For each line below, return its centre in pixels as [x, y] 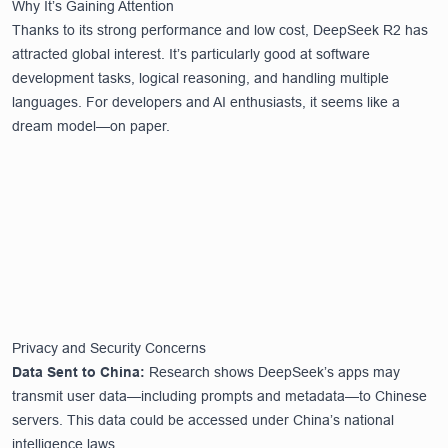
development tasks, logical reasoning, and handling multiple [200, 77]
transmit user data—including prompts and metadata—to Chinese [219, 395]
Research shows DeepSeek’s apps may [272, 371]
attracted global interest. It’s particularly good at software [191, 53]
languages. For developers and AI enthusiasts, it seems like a [206, 101]
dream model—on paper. [91, 125]
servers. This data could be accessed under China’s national [203, 419]
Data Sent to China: [78, 371]
